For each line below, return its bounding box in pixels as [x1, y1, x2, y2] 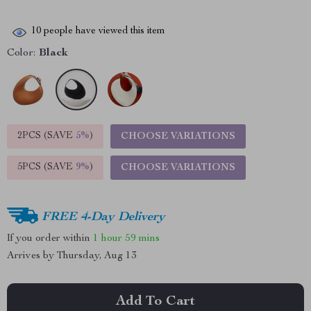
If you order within [7, 233, 93, 244]
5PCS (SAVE [17, 162, 76, 172]
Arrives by [7, 251, 57, 261]
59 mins [125, 233, 160, 244]
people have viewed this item [41, 26, 165, 37]
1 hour [93, 233, 122, 244]
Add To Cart [116, 295, 195, 309]
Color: [7, 48, 35, 59]
